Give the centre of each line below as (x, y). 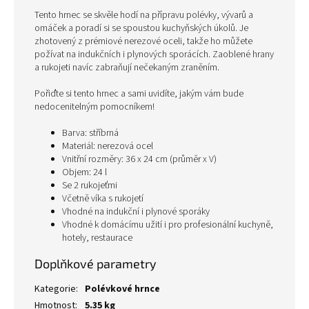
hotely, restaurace (97, 238)
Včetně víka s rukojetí (103, 198)
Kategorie (55, 289)
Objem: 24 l (84, 172)
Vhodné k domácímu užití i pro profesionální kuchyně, (168, 225)
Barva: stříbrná (90, 133)
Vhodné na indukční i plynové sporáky (136, 211)
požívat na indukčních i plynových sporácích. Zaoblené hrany (154, 54)
